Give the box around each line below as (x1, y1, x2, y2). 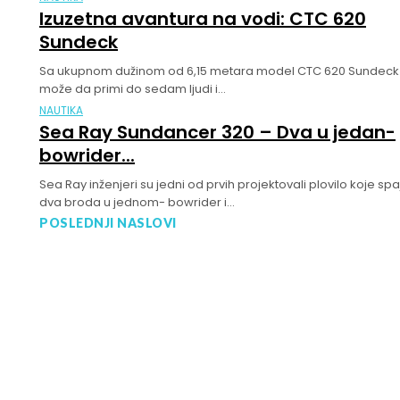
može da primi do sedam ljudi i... (39, 80, 226, 97)
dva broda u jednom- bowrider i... (39, 194, 235, 211)
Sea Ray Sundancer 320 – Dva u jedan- (39, 120, 396, 145)
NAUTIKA (39, 103, 83, 118)
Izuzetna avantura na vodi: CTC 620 (39, 6, 366, 31)
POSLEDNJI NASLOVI (39, 215, 177, 230)
